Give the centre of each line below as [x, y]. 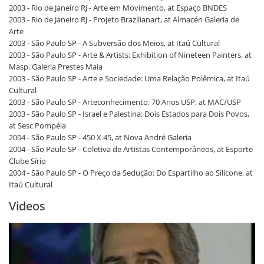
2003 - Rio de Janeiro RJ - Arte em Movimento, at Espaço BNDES [118, 8]
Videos [27, 206]
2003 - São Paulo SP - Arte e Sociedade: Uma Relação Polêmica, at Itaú [129, 79]
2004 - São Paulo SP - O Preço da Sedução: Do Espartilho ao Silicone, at [131, 173]
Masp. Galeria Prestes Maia [56, 67]
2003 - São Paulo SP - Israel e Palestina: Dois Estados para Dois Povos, [129, 114]
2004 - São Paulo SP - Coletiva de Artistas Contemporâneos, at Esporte [131, 149]
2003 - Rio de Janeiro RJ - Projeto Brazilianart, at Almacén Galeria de [124, 20]
